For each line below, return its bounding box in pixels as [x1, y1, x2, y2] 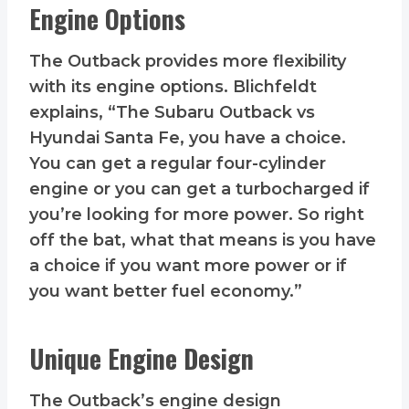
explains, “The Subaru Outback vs [29, 102, 315, 123]
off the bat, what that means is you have [29, 230, 376, 251]
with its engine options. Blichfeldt [29, 77, 317, 98]
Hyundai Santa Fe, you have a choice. [29, 128, 346, 149]
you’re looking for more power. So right [29, 204, 364, 225]
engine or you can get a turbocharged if [29, 179, 370, 200]
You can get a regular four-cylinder [29, 153, 326, 174]
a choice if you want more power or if [29, 256, 347, 277]
